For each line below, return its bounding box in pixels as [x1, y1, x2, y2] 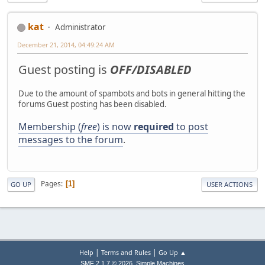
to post [174, 120, 208, 134]
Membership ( [18, 120, 81, 134]
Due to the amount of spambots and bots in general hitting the [18, 88, 245, 99]
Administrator [55, 22, 106, 33]
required [134, 120, 174, 134]
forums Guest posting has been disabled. [18, 99, 167, 110]
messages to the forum [18, 133, 123, 147]
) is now [97, 120, 134, 134]
